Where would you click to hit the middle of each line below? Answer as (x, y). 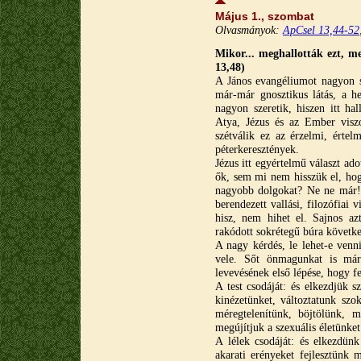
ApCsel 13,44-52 (321, 30)
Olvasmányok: (249, 30)
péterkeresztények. (257, 149)
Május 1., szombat (265, 16)
